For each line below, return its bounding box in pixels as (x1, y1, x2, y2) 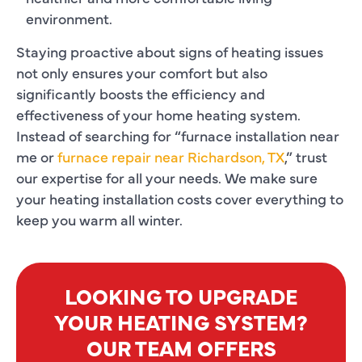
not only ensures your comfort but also (16, 61, 267, 82)
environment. (26, 7, 112, 28)
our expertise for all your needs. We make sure (16, 166, 318, 187)
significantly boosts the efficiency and (16, 82, 265, 103)
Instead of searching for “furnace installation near (16, 124, 339, 145)
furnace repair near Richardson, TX (54, 145, 284, 166)
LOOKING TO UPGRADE (65, 280, 297, 310)
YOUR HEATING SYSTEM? (54, 306, 308, 336)
